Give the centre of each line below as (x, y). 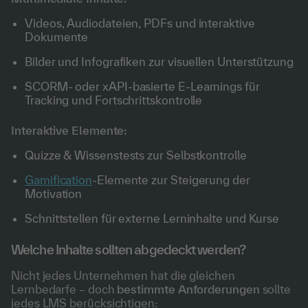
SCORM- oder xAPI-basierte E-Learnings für (142, 86)
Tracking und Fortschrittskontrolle (114, 100)
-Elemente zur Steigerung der (171, 180)
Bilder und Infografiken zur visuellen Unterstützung (159, 62)
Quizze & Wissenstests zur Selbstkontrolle (136, 155)
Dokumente (57, 37)
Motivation (54, 194)
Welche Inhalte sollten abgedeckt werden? (128, 250)
